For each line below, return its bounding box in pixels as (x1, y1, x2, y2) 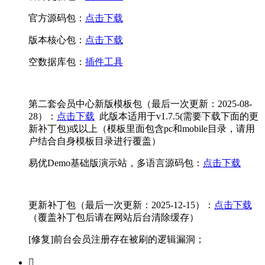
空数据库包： (28, 57, 85, 67)
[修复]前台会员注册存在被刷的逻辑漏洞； (28, 234, 205, 245)
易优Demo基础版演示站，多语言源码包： (28, 158, 203, 169)
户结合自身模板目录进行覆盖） (28, 136, 161, 147)
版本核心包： (28, 35, 85, 46)
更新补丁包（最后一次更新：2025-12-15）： (28, 200, 214, 211)
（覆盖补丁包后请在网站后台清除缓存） (28, 212, 199, 223)
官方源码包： (28, 13, 85, 24)
